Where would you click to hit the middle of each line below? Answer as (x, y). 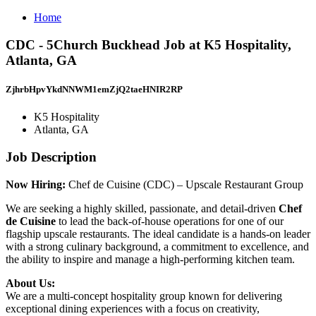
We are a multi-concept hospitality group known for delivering (144, 296)
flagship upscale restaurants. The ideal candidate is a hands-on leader (158, 233)
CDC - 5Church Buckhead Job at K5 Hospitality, (148, 44)
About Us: (30, 283)
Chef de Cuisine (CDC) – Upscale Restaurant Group (186, 184)
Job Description (51, 157)
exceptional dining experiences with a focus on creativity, (133, 308)
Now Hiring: (37, 184)
